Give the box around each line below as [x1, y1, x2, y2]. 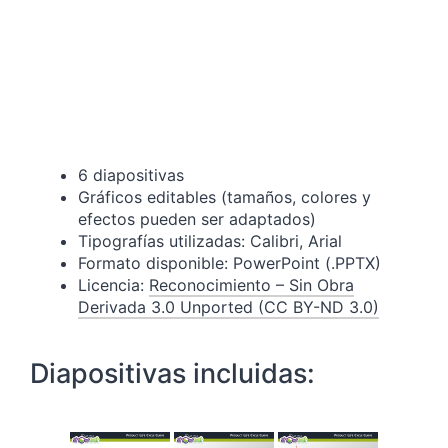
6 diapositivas [78, 165, 184, 186]
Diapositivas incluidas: [30, 357, 315, 391]
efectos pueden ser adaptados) [78, 209, 316, 230]
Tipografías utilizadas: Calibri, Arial [78, 231, 342, 252]
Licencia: [78, 275, 149, 296]
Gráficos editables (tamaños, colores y [78, 187, 371, 208]
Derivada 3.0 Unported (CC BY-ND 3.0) [78, 297, 379, 318]
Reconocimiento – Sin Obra [149, 275, 354, 296]
